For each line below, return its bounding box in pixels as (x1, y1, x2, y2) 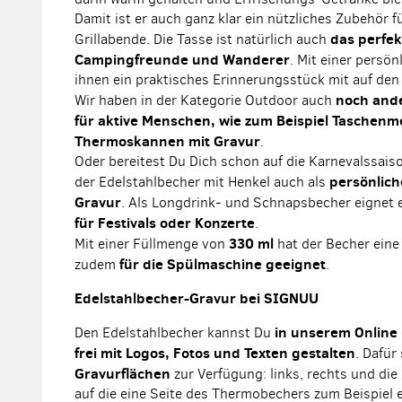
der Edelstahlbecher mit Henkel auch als (74, 172, 329, 191)
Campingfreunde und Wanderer (74, 49, 290, 69)
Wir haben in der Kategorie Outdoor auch (74, 91, 336, 109)
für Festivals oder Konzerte (74, 213, 255, 232)
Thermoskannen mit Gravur (74, 131, 260, 151)
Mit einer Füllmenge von (74, 234, 229, 253)
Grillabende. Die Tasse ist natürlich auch (74, 30, 330, 48)
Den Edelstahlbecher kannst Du (74, 323, 275, 342)
